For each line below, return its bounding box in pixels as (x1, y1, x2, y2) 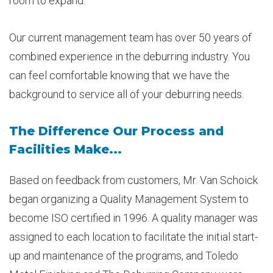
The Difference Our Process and (9, 123, 224, 138)
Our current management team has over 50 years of (9, 30, 252, 44)
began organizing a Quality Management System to (9, 192, 249, 205)
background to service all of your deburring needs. (9, 87, 244, 101)
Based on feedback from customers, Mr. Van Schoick (9, 173, 258, 186)
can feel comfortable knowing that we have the (9, 68, 230, 82)
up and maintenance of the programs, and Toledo (9, 249, 238, 262)
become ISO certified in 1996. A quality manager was (9, 211, 258, 224)
